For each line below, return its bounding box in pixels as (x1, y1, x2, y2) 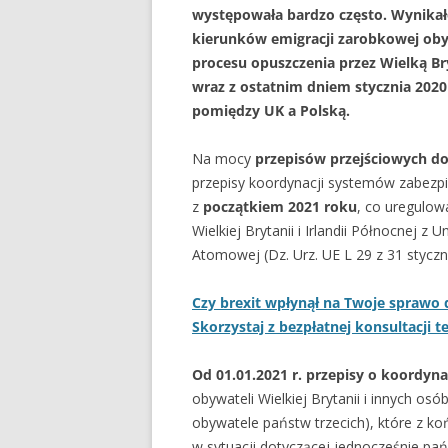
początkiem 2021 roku (203, 197, 357, 217)
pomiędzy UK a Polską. (192, 101, 350, 121)
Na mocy (192, 149, 255, 169)
